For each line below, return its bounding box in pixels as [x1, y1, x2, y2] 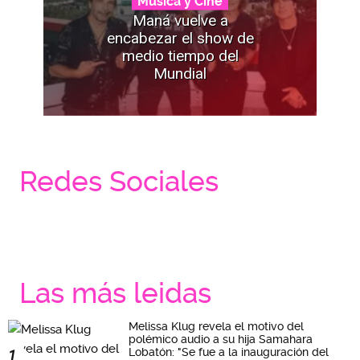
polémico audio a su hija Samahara [129, 333, 313, 346]
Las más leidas [19, 276, 211, 311]
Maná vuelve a [132, 10, 228, 30]
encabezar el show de [106, 28, 254, 47]
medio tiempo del [121, 46, 239, 65]
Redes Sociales [19, 165, 219, 199]
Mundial [153, 63, 207, 83]
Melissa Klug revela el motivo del [129, 320, 304, 333]
